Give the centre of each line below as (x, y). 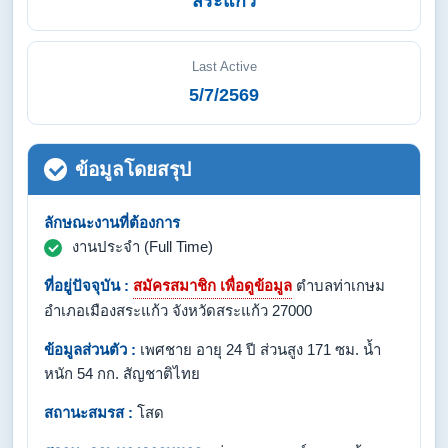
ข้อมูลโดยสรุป (133, 169)
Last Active (224, 66)
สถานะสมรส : (88, 412)
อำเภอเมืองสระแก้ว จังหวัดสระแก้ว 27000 (178, 310)
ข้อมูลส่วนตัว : (90, 349)
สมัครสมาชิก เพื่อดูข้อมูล (212, 285)
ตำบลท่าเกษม (338, 285)
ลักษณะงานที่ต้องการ (112, 222)
